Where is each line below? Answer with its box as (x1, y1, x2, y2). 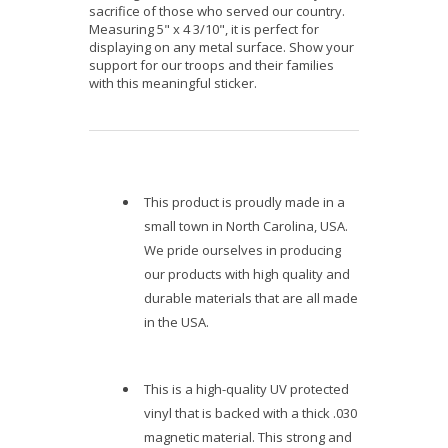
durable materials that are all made (144, 288, 358, 307)
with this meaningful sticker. (89, 73, 257, 92)
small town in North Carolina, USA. (144, 216, 348, 235)
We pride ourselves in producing (144, 240, 341, 259)
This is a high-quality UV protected (144, 379, 349, 398)
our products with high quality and (144, 264, 350, 283)
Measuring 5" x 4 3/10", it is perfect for (89, 19, 319, 38)
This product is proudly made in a (144, 192, 345, 211)
